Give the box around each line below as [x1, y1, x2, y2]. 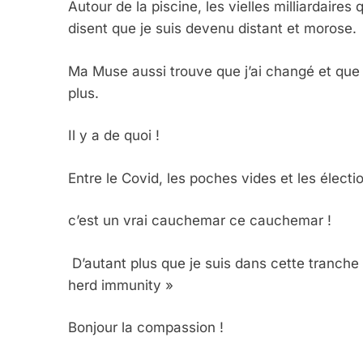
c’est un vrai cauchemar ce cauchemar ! [68, 212, 331, 229]
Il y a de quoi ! [68, 127, 160, 144]
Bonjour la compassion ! [68, 319, 224, 336]
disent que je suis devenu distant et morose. [68, 20, 357, 37]
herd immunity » [68, 276, 173, 293]
